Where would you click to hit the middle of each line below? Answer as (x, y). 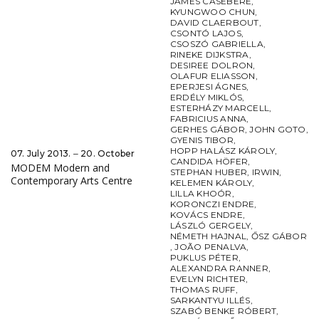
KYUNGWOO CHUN (213, 12)
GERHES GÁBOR (208, 130)
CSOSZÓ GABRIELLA (217, 44)
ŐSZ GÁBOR (279, 236)
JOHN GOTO (278, 130)
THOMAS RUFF (203, 290)
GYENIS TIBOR (202, 140)
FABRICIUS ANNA (209, 119)
